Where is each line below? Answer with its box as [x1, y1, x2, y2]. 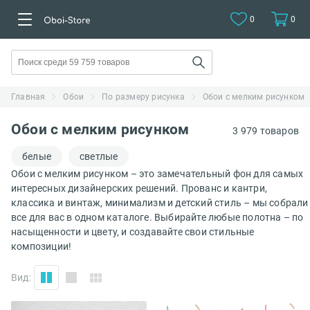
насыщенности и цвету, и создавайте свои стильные [11, 226, 255, 237]
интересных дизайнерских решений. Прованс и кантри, [11, 183, 268, 194]
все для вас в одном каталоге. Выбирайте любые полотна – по [11, 212, 304, 223]
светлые [80, 151, 118, 162]
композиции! [11, 241, 72, 252]
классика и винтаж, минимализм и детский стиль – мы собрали [11, 197, 309, 208]
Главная [11, 92, 46, 102]
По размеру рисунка [102, 92, 185, 102]
